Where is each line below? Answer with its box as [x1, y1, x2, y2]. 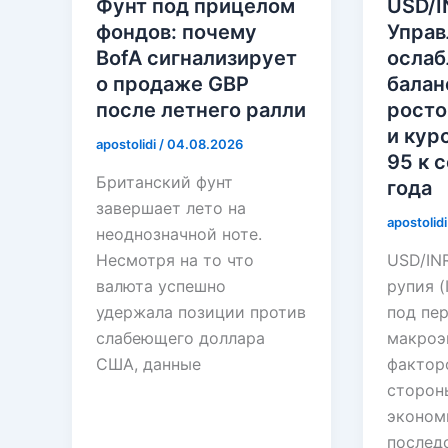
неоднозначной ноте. [96, 224, 262, 245]
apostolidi [96, 136, 159, 153]
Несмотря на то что [96, 250, 254, 271]
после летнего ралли [96, 98, 306, 123]
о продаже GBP [96, 72, 249, 97]
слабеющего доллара [96, 328, 265, 349]
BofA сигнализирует [96, 46, 297, 71]
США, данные [96, 354, 201, 375]
